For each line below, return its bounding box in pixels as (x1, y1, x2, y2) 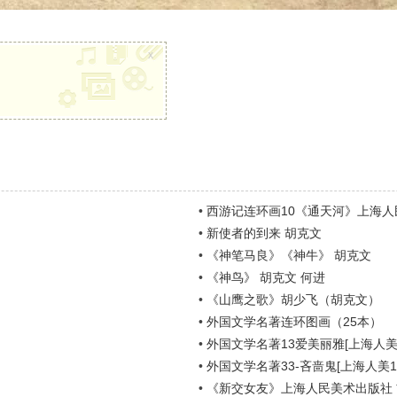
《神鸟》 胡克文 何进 (206, 270, 325, 284)
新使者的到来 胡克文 (206, 226, 322, 240)
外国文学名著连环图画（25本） (206, 315, 382, 329)
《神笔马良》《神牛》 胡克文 (206, 248, 371, 262)
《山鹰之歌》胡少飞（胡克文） (206, 292, 380, 307)
